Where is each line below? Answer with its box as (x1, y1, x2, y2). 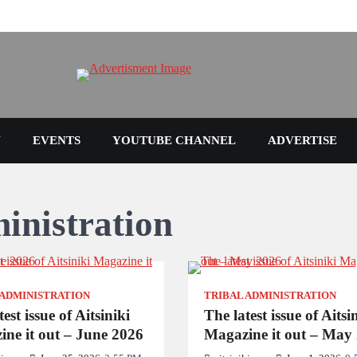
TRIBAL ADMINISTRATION (203, 290, 336, 301)
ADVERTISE (268, 134, 337, 147)
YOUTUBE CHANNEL (112, 134, 236, 147)
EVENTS (33, 134, 80, 147)
